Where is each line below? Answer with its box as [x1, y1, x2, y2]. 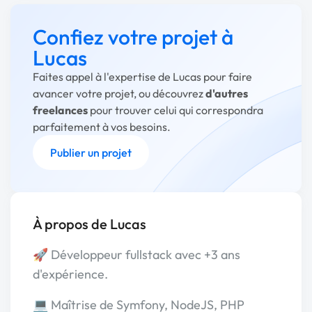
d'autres [205, 86, 248, 100]
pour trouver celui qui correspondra [88, 103, 263, 117]
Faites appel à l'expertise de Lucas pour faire [33, 70, 252, 84]
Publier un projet [50, 146, 132, 159]
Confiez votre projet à [33, 24, 233, 50]
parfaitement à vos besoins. [33, 120, 171, 134]
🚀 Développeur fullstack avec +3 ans [33, 247, 240, 263]
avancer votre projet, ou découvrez [33, 86, 205, 100]
